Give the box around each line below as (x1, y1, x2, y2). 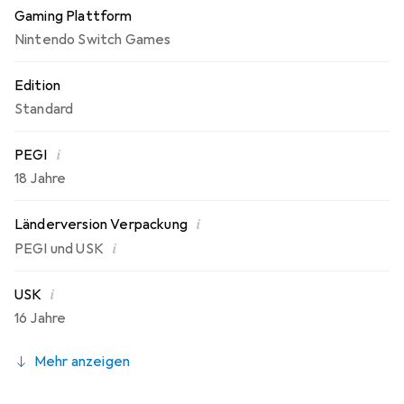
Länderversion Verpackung (14, 216, 188, 234)
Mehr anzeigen (34, 353, 131, 372)
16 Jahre (14, 309, 67, 328)
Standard (14, 100, 74, 119)
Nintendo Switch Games (14, 31, 171, 50)
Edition (14, 77, 61, 96)
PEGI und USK (14, 240, 104, 259)
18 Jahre (14, 170, 67, 188)
